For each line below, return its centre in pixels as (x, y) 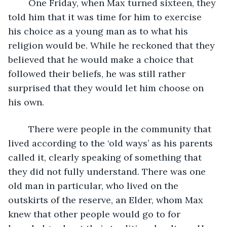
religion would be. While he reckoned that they (113, 45)
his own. (26, 102)
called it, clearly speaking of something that (106, 157)
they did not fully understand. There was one (108, 171)
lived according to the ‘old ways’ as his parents (112, 143)
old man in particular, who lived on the (94, 185)
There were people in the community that (23, 129)
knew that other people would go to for (96, 214)
